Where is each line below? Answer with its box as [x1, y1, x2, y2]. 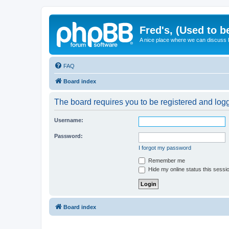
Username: [54, 117, 83, 123]
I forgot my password [139, 144, 191, 151]
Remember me [147, 157, 185, 164]
